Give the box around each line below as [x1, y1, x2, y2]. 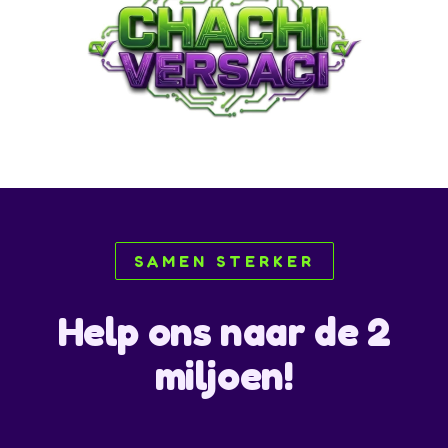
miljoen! [154, 351, 294, 401]
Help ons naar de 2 [57, 307, 391, 357]
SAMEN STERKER [133, 251, 315, 272]
